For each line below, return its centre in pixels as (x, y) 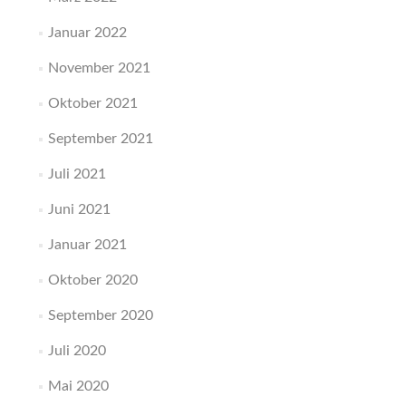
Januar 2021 (87, 245)
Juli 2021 (77, 174)
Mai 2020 (78, 386)
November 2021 (99, 68)
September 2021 (100, 139)
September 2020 (100, 315)
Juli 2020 (77, 351)
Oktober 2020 (92, 280)
